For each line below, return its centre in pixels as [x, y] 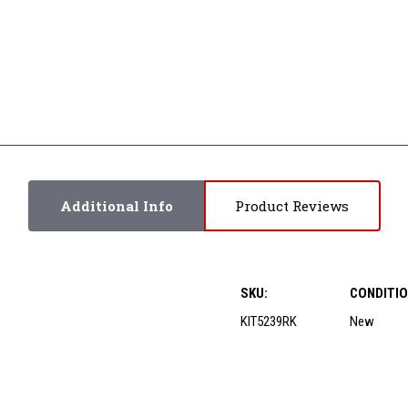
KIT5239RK [269, 322]
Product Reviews [292, 205]
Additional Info [116, 205]
